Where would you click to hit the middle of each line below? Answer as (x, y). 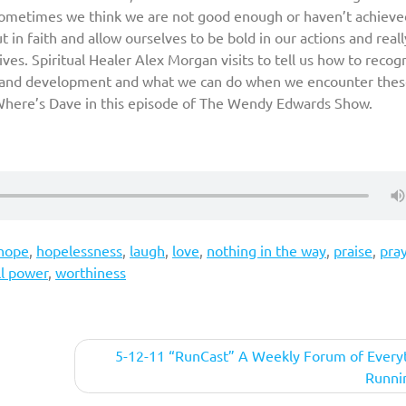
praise (353, 250)
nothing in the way (266, 250)
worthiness (91, 271)
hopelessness (79, 250)
